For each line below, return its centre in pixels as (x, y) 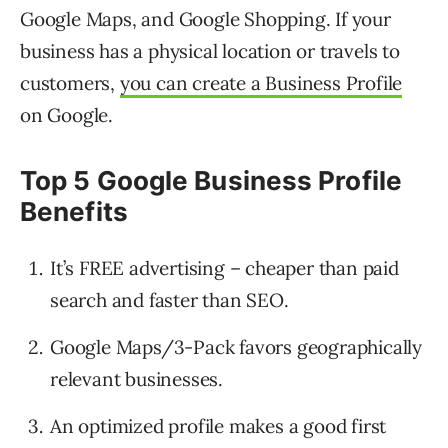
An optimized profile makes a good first (218, 426)
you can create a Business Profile (261, 83)
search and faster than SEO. (169, 300)
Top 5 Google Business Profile (211, 181)
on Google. (67, 115)
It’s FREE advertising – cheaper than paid (224, 268)
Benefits (74, 212)
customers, (70, 83)
